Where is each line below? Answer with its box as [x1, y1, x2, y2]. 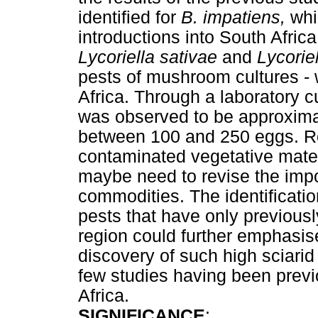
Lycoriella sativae [78, 47, 222, 67]
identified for [78, 7, 181, 27]
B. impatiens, [181, 7, 290, 27]
